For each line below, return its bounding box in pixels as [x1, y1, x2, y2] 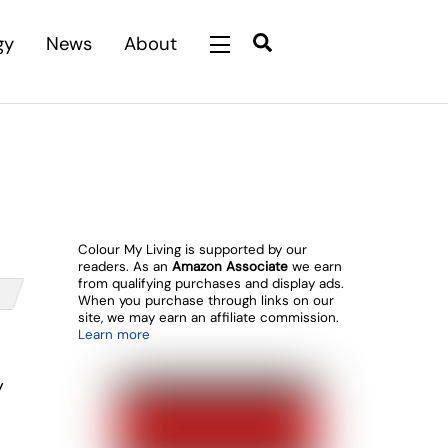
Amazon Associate [171, 258, 288, 275]
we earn [287, 258, 342, 275]
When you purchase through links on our [77, 292, 334, 309]
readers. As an [77, 258, 172, 275]
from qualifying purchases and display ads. [77, 275, 344, 292]
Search [271, 28, 333, 54]
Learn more [77, 326, 150, 343]
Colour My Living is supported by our [77, 241, 307, 258]
